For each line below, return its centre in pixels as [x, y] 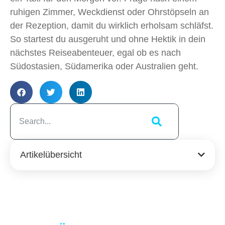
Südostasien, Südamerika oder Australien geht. [104, 66]
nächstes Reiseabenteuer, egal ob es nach [95, 52]
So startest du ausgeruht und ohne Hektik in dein [108, 39]
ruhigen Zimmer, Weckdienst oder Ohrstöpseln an [109, 12]
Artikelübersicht [51, 154]
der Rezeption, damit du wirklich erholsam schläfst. [112, 25]
